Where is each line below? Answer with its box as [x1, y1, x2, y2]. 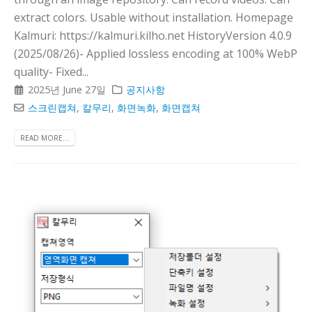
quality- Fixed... [14, 63, 88, 79]
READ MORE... [20, 132, 69, 143]
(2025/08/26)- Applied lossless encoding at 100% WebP [14, 45, 297, 61]
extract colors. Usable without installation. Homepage [14, 9, 293, 25]
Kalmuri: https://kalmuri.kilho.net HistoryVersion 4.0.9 [14, 27, 292, 43]
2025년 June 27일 [28, 82, 107, 96]
